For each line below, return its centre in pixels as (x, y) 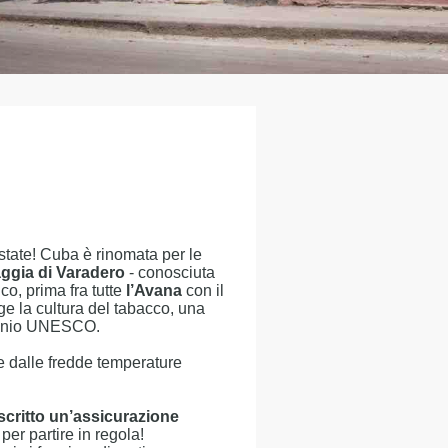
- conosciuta (170, 272)
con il (203, 290)
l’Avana (154, 290)
